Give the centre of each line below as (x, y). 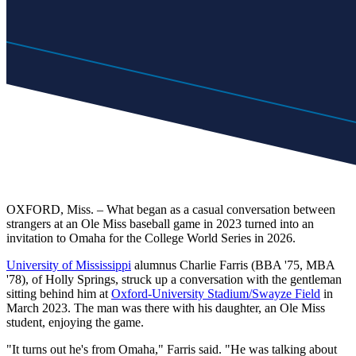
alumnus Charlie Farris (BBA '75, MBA (233, 265)
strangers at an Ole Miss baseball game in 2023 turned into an (160, 223)
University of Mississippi (69, 265)
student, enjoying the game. (75, 322)
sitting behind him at (59, 293)
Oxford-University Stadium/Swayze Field (216, 293)
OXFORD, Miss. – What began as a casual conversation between (171, 209)
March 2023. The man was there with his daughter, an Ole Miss (166, 308)
